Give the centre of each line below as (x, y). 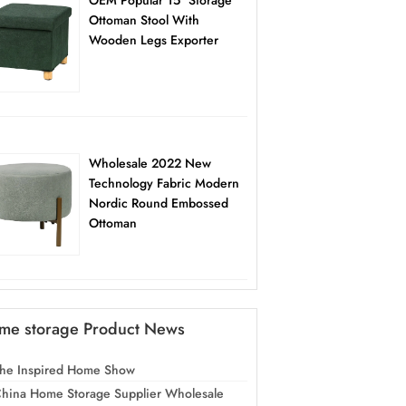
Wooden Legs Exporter (153, 40)
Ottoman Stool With (144, 20)
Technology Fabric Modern (164, 184)
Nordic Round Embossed (158, 203)
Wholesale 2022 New (150, 164)
